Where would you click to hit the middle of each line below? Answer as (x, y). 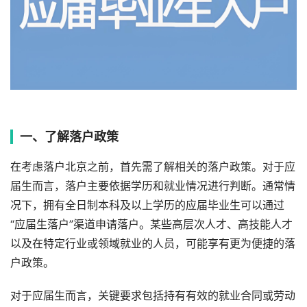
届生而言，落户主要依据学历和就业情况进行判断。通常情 (153, 186)
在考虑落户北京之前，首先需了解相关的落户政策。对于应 (153, 167)
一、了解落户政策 (69, 136)
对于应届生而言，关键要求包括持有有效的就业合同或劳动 (153, 295)
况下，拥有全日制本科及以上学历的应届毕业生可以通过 (147, 205)
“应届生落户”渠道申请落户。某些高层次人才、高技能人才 (151, 224)
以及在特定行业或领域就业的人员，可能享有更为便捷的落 (153, 243)
